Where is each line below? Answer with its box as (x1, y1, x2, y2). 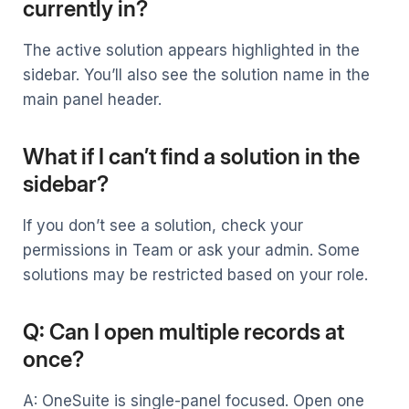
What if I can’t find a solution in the (23, 143, 360, 171)
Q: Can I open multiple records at (23, 319, 344, 346)
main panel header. (23, 90, 162, 110)
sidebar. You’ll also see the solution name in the (23, 66, 370, 85)
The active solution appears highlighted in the (23, 41, 360, 60)
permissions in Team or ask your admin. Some (23, 241, 360, 260)
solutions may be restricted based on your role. (23, 266, 368, 285)
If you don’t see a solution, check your (23, 216, 303, 236)
